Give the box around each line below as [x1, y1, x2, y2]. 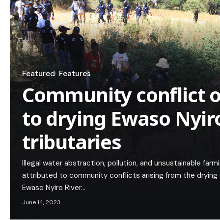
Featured [22, 69, 55, 79]
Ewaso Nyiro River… [22, 183, 85, 193]
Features [59, 69, 91, 79]
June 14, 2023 [22, 198, 60, 207]
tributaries [22, 128, 121, 156]
